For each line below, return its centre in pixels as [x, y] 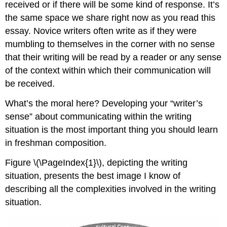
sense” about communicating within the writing [99, 117]
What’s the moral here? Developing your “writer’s [104, 104]
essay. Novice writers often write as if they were [101, 31]
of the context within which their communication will [108, 71]
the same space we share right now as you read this [110, 18]
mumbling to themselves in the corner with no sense [110, 44]
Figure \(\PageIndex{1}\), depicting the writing [97, 162]
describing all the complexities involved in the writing [111, 189]
